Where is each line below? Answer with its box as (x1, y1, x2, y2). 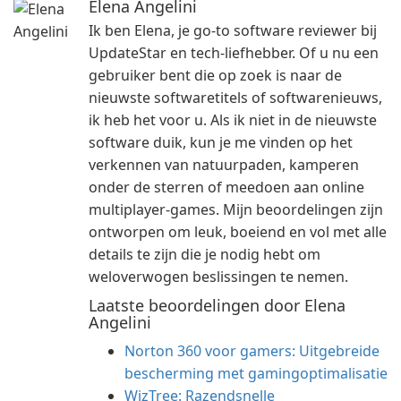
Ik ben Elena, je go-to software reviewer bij (89, 21, 377, 40)
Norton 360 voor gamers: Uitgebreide (124, 341, 380, 361)
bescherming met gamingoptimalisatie (124, 363, 388, 383)
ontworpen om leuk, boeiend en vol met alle (89, 222, 387, 242)
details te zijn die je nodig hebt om (89, 244, 320, 264)
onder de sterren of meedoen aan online (89, 177, 364, 197)
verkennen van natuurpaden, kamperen (89, 155, 359, 175)
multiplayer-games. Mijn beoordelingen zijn (89, 200, 383, 219)
